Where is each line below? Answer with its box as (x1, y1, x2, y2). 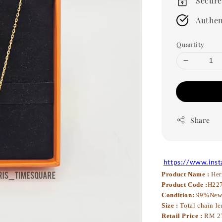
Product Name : (162, 170, 210, 178)
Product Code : (162, 180, 208, 188)
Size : (162, 201, 178, 209)
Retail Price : (162, 212, 203, 220)
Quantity (176, 40, 205, 49)
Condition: (162, 191, 196, 199)
